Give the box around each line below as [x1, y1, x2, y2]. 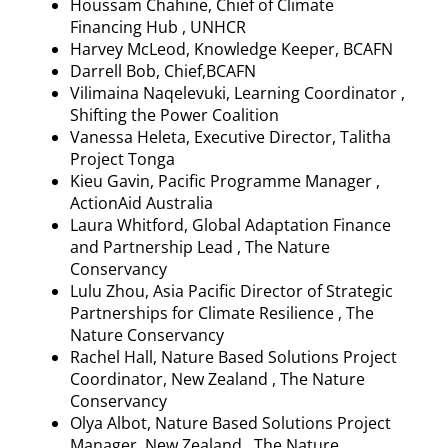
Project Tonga [70, 147, 175, 170]
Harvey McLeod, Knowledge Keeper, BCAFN [70, 37, 393, 60]
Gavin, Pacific [103, 169, 210, 192]
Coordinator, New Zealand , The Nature [70, 367, 365, 390]
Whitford [117, 213, 184, 236]
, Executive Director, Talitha [186, 125, 391, 148]
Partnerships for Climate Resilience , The [70, 301, 374, 324]
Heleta [137, 125, 186, 148]
